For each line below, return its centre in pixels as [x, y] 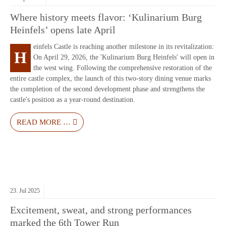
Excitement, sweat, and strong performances [101, 210]
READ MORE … [44, 122]
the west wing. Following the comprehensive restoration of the [123, 68]
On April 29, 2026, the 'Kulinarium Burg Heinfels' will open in [124, 57]
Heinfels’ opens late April [63, 30]
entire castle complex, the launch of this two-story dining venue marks [110, 78]
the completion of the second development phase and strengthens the [107, 89]
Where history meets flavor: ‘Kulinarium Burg [106, 17]
